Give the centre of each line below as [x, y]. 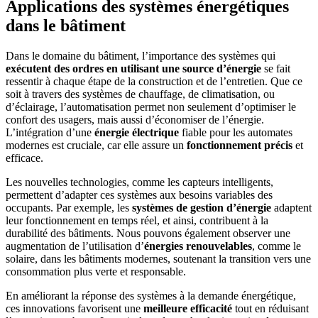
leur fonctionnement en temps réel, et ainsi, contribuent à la [137, 220]
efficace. [24, 158]
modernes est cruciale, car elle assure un [96, 145]
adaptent [291, 207]
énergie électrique [137, 132]
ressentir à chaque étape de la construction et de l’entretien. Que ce [154, 81]
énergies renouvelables [198, 246]
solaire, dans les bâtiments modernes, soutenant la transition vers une [158, 258]
